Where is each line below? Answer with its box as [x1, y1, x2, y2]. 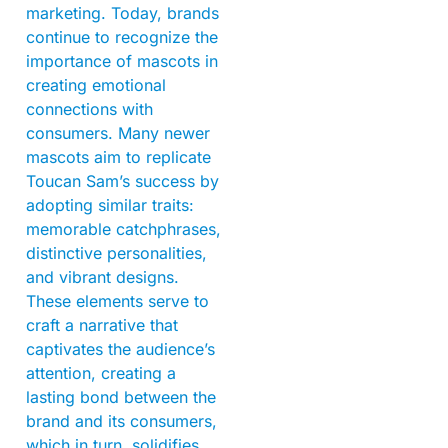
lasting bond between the [26, 386, 216, 407]
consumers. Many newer [26, 122, 210, 143]
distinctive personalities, [26, 242, 207, 263]
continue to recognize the [26, 26, 218, 47]
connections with [26, 98, 153, 119]
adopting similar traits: [26, 194, 194, 215]
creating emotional [26, 74, 166, 95]
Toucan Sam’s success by [26, 170, 219, 191]
